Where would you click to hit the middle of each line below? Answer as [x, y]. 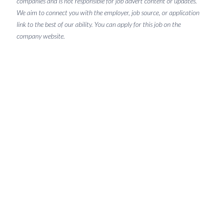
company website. [41, 36]
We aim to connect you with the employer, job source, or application [108, 12]
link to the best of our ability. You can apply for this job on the [99, 24]
